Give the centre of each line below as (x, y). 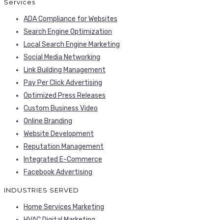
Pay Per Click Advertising (63, 82)
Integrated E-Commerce (63, 159)
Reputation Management (64, 146)
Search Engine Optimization (68, 31)
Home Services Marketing (64, 207)
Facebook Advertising (58, 172)
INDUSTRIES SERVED (41, 190)
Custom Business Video (61, 108)
